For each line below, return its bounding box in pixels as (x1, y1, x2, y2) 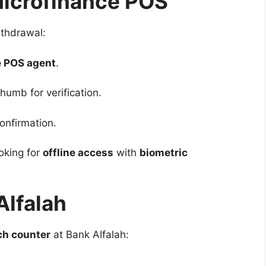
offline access (43, 147, 113, 159)
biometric (140, 147, 188, 159)
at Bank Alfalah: (50, 228, 129, 240)
